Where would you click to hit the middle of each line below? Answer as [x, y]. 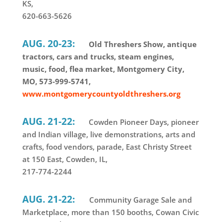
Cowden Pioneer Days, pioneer [142, 122]
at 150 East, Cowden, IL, [65, 159]
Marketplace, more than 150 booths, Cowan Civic [110, 212]
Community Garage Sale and [140, 200]
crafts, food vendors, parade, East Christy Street [107, 147]
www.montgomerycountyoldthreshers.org [101, 94]
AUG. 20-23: [48, 44]
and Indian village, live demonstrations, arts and [109, 135]
